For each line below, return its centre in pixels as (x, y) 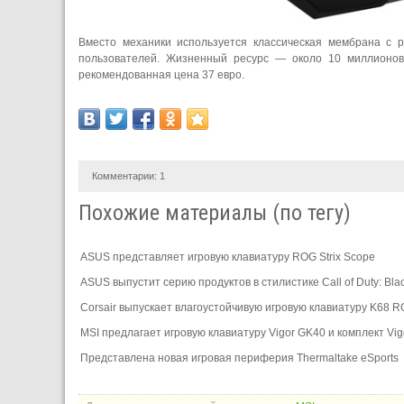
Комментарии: (126, 175)
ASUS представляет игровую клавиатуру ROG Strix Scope (228, 257)
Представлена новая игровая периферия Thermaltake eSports (239, 358)
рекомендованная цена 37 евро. (161, 74)
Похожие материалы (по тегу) (215, 212)
